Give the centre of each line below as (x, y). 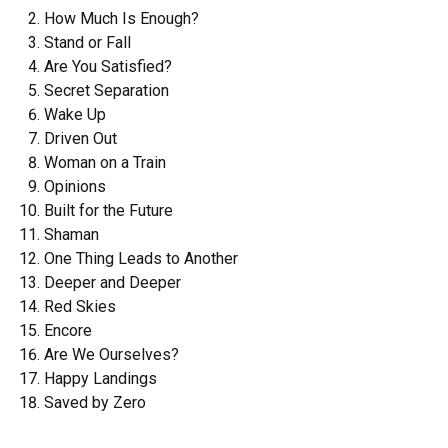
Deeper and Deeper (112, 283)
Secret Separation (106, 91)
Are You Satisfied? (108, 67)
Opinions (75, 187)
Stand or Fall (87, 43)
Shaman (71, 235)
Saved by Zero (95, 403)
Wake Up (75, 115)
